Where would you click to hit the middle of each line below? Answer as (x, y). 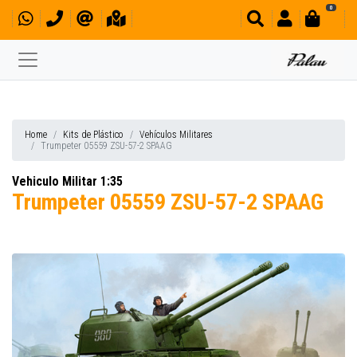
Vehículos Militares (176, 135)
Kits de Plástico (93, 135)
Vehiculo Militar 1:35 (67, 181)
